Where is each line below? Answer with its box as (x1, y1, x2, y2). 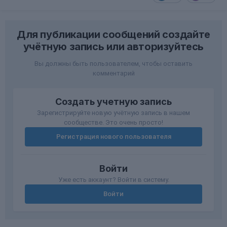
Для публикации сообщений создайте (17, 28, 210, 41)
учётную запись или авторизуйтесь (23, 41, 204, 53)
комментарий (92, 69, 135, 77)
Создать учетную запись (55, 96, 172, 107)
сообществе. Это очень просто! (64, 119, 163, 126)
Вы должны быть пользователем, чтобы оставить (34, 60, 193, 67)
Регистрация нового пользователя (56, 133, 171, 140)
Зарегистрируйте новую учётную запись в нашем (37, 109, 190, 117)
